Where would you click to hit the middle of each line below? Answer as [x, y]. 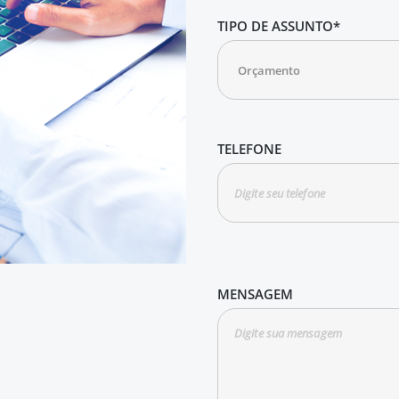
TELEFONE [249, 149]
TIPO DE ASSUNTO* [279, 26]
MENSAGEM [255, 294]
